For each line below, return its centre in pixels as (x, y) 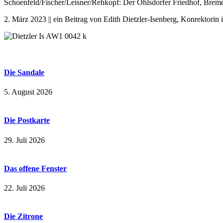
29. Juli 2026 (24, 140)
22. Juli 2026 (24, 188)
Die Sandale (24, 72)
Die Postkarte (27, 120)
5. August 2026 (28, 92)
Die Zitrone (23, 217)
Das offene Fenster (35, 168)
